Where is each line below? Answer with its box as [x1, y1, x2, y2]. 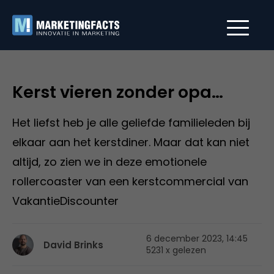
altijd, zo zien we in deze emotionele [12, 154, 207, 169]
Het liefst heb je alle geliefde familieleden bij [12, 115, 250, 130]
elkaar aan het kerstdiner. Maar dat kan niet [12, 135, 250, 150]
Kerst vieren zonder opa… [12, 81, 223, 103]
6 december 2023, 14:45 [146, 232, 248, 245]
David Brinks [43, 238, 103, 251]
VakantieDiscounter [12, 193, 119, 209]
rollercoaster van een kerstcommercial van [12, 174, 248, 189]
